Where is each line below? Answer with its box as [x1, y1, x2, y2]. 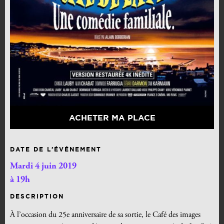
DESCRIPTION [10, 193, 64, 200]
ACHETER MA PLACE [68, 113, 155, 122]
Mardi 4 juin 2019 [10, 162, 76, 171]
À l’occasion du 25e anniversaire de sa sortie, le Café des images [10, 211, 200, 219]
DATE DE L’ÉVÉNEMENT [10, 146, 101, 153]
